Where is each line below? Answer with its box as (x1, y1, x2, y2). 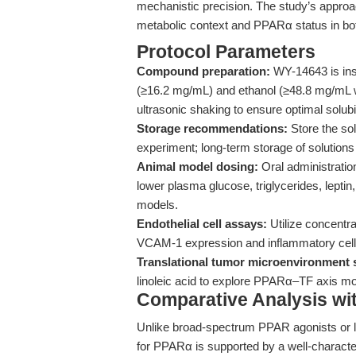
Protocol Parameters (137, 42, 315, 62)
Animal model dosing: (137, 160, 258, 173)
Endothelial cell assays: (137, 217, 267, 230)
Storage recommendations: (137, 122, 288, 135)
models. (137, 198, 178, 211)
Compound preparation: (137, 64, 270, 78)
